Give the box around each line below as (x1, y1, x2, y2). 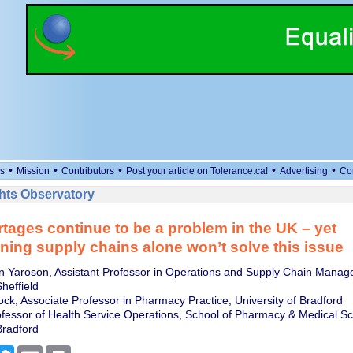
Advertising (280, 165, 328, 176)
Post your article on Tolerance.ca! (126, 165, 268, 176)
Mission (17, 165, 50, 176)
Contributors (61, 165, 114, 176)
